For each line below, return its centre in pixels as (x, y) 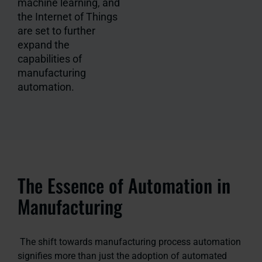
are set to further (56, 30)
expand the (44, 44)
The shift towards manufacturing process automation (130, 242)
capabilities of (50, 58)
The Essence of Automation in (124, 185)
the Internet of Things (68, 16)
